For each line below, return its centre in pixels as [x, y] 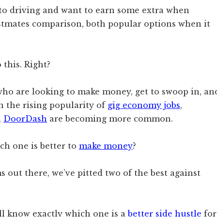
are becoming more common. [110, 119]
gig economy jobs [144, 105]
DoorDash [25, 119]
